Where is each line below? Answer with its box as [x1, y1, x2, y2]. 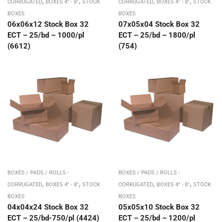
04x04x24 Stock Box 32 [7, 202, 89, 212]
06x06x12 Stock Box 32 [7, 19, 89, 29]
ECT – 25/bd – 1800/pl [118, 30, 195, 40]
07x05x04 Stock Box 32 [118, 19, 200, 29]
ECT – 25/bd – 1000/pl [7, 30, 84, 40]
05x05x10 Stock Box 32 [118, 202, 200, 212]
